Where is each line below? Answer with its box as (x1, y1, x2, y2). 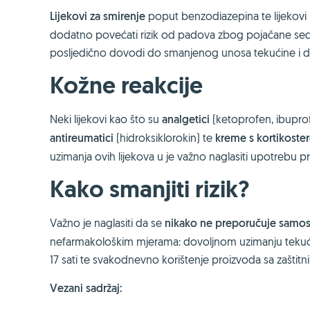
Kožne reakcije (50, 70, 203, 101)
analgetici (159, 112, 210, 127)
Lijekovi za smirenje (50, 9, 145, 24)
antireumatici (50, 131, 116, 145)
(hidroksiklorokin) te (116, 131, 215, 145)
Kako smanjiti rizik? (50, 174, 249, 205)
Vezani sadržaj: (50, 281, 122, 295)
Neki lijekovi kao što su (50, 112, 159, 126)
